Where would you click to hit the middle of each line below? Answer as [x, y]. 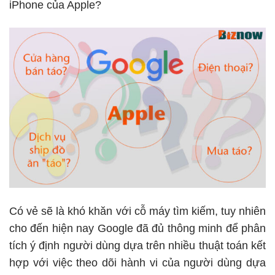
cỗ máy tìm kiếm [174, 211]
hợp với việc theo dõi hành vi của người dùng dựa [137, 262]
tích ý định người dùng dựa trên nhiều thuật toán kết [137, 245]
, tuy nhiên [240, 211]
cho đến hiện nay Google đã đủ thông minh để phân [137, 228]
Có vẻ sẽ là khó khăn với [72, 211]
